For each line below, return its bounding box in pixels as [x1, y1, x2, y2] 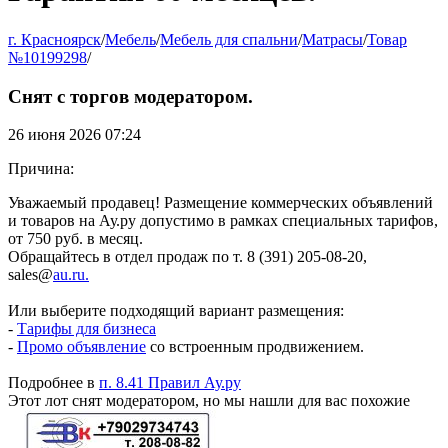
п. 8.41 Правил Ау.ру [99, 374, 241, 392]
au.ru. [53, 266, 89, 284]
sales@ [8, 266, 53, 284]
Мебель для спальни [160, 30, 298, 48]
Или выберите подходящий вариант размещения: [8, 302, 344, 320]
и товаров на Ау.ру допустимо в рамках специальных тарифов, [8, 212, 438, 230]
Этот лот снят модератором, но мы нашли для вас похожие [8, 392, 410, 410]
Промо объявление [17, 338, 146, 356]
